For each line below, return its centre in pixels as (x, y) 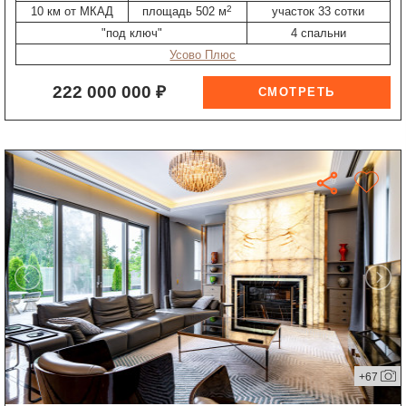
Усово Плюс (203, 54)
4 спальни (318, 33)
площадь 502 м (185, 12)
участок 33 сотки (319, 12)
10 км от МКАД (72, 12)
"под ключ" (131, 33)
